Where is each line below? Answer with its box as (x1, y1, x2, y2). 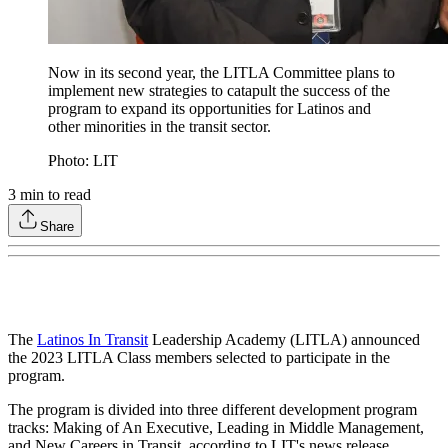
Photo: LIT (48, 152, 118, 170)
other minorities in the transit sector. (48, 118, 271, 136)
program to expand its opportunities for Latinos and (48, 100, 371, 118)
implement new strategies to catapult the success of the (48, 82, 390, 100)
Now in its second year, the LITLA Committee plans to (48, 64, 395, 82)
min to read (16, 186, 91, 204)
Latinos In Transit (37, 331, 148, 349)
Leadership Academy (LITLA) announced (148, 331, 420, 349)
